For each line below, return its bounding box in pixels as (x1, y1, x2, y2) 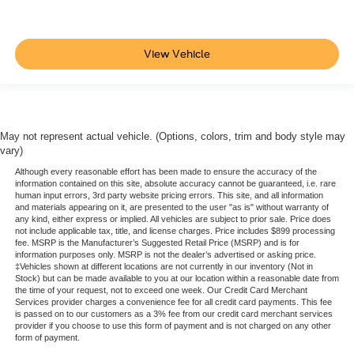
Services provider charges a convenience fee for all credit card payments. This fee (14, 297, 332, 307)
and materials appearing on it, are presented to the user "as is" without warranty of (14, 202, 329, 213)
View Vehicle (144, 47, 210, 60)
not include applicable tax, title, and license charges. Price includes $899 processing (14, 226, 335, 236)
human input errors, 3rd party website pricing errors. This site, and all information (14, 190, 323, 201)
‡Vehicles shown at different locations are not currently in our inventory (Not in (14, 262, 313, 272)
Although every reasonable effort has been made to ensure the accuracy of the (14, 167, 317, 177)
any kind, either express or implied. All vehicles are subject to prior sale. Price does (14, 214, 331, 224)
